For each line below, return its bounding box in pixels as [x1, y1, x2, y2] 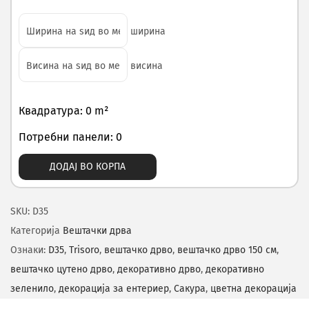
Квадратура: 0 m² [19, 104, 108, 117]
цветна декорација [210, 283, 297, 295]
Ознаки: [10, 244, 48, 256]
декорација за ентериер [59, 283, 169, 295]
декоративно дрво [117, 263, 201, 275]
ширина [127, 26, 166, 37]
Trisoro [69, 244, 99, 256]
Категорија [10, 225, 63, 237]
